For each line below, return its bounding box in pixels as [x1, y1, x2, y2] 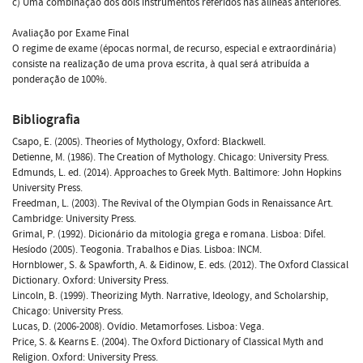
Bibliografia [12, 109, 80, 129]
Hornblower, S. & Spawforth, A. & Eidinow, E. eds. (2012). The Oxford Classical [12, 257, 348, 272]
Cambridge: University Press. [12, 211, 136, 226]
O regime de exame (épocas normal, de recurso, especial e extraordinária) [12, 41, 336, 56]
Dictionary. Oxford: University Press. [12, 272, 169, 288]
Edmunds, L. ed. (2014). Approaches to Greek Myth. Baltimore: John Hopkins [12, 164, 341, 180]
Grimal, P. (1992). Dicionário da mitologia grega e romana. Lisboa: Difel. [12, 226, 326, 241]
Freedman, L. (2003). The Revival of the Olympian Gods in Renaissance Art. [12, 195, 333, 211]
